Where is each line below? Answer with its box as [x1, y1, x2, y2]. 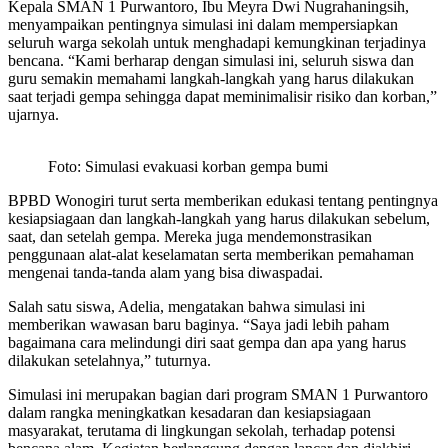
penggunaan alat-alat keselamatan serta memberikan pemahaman [8, 245, 414, 263]
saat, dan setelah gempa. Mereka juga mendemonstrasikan [8, 227, 372, 245]
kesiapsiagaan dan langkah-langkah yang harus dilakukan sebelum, [8, 209, 430, 227]
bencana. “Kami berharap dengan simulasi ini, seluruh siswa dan [8, 51, 414, 69]
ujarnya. [8, 105, 59, 123]
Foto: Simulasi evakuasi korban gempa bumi [48, 157, 328, 175]
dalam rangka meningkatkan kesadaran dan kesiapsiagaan [8, 403, 371, 421]
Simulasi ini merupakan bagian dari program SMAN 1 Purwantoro [8, 385, 428, 403]
